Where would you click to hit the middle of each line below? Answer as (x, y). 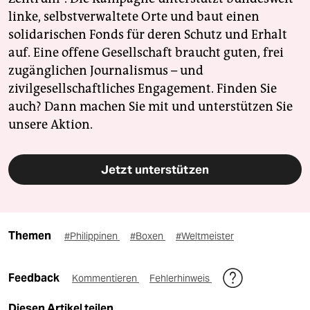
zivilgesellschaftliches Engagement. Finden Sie (143, 89)
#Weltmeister (205, 236)
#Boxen (148, 236)
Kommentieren (106, 279)
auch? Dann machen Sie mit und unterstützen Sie (151, 107)
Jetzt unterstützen (155, 170)
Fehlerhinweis (181, 279)
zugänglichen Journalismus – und (106, 71)
